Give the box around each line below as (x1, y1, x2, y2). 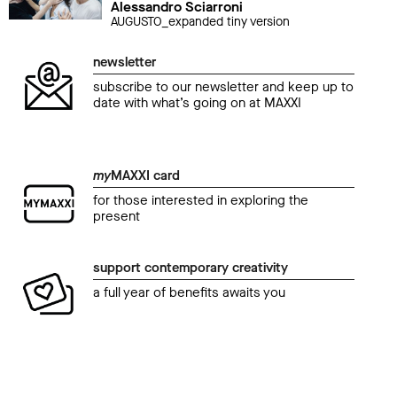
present (93, 207, 140, 226)
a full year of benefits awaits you (93, 284, 285, 302)
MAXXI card (111, 167, 180, 185)
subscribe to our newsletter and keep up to (93, 78, 354, 97)
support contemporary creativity (93, 259, 288, 277)
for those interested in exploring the (93, 191, 308, 210)
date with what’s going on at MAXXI (93, 94, 301, 113)
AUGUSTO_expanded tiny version (110, 13, 290, 31)
